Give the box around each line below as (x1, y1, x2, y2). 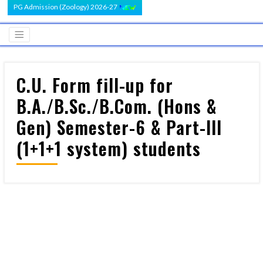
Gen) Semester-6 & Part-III (16, 113, 222, 140)
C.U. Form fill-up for (16, 71, 173, 98)
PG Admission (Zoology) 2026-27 (13, 2, 119, 11)
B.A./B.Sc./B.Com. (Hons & (16, 92, 217, 119)
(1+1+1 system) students (16, 134, 201, 161)
